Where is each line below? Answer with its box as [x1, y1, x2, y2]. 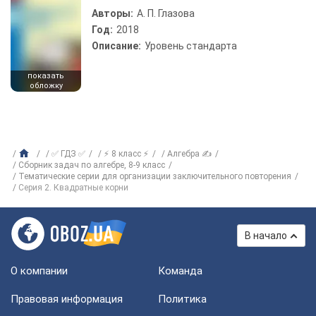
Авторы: [92, 8, 133, 19]
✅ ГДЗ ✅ [51, 149, 85, 159]
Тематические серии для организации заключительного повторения [18, 171, 291, 181]
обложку [29, 81, 63, 90]
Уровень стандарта [145, 40, 237, 51]
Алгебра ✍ [167, 149, 212, 159]
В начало [245, 230, 287, 241]
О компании [11, 265, 68, 277]
